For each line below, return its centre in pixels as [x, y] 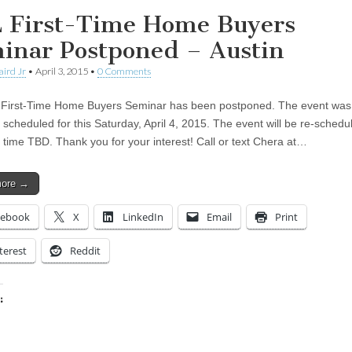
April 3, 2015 [62, 71]
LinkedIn [143, 216]
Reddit [85, 250]
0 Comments [124, 71]
